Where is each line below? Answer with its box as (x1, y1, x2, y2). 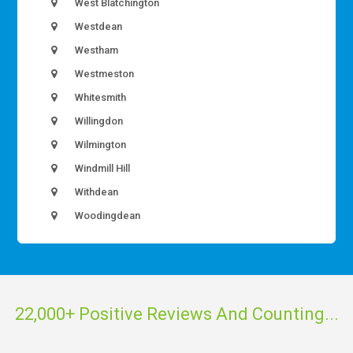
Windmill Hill (72, 162, 131, 175)
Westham (72, 44, 119, 57)
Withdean (72, 186, 119, 199)
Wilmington (72, 139, 127, 151)
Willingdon (72, 115, 124, 128)
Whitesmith (72, 91, 127, 104)
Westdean (72, 20, 123, 33)
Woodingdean (72, 210, 141, 222)
